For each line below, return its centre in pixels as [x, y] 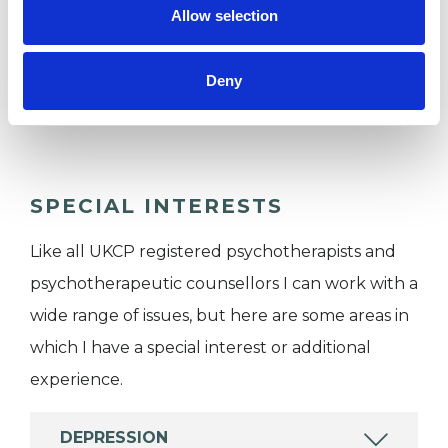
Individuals [113, 82]
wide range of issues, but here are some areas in [219, 315]
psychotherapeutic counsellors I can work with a [224, 283]
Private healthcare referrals [180, 114]
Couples [103, 18]
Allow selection [224, 15]
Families [101, 50]
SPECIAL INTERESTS [156, 205]
